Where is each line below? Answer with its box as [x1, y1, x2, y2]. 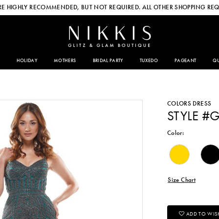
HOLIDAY [16, 57, 38, 64]
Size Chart [168, 175, 196, 184]
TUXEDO [139, 57, 158, 64]
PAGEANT [174, 57, 197, 64]
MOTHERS [54, 57, 76, 64]
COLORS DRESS [167, 99, 212, 108]
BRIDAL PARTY [92, 57, 123, 64]
